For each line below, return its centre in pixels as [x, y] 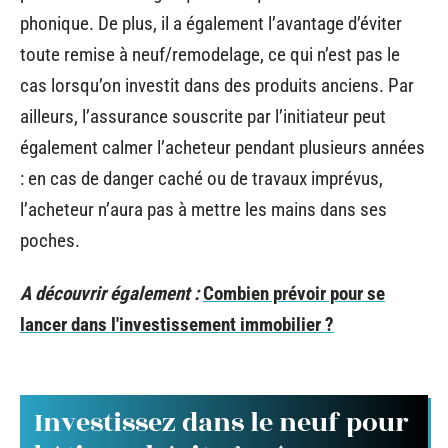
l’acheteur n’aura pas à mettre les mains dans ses [203, 209]
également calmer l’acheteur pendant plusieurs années [222, 147]
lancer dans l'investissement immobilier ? [177, 324]
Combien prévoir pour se [294, 293]
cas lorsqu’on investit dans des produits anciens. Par [217, 85]
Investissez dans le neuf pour [221, 422]
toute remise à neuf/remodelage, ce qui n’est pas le [210, 54]
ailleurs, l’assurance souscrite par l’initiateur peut [203, 116]
